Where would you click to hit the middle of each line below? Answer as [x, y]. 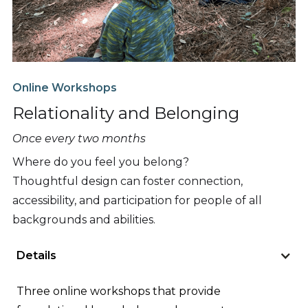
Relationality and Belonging [126, 113]
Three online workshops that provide [119, 291]
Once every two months [79, 138]
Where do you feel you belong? [101, 162]
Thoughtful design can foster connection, [128, 181]
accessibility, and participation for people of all [137, 200]
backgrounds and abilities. [84, 219]
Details [36, 255]
